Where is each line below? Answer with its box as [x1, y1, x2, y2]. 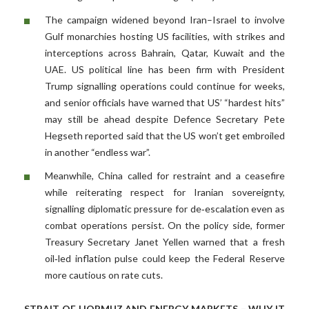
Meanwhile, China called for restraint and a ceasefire [45, 170, 285, 182]
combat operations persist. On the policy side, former [45, 219, 285, 232]
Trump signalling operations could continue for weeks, [45, 80, 285, 92]
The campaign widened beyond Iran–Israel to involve [45, 14, 285, 26]
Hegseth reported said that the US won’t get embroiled [45, 130, 285, 142]
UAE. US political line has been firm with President [45, 63, 285, 76]
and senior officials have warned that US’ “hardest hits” [45, 97, 285, 109]
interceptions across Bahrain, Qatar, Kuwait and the [45, 47, 285, 59]
